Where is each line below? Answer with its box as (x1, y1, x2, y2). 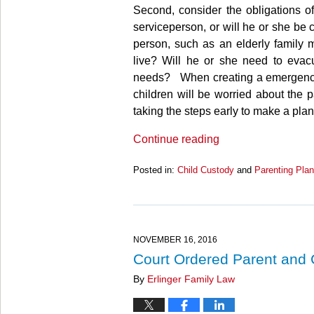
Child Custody (177, 165, 234, 176)
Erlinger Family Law (147, 274, 235, 285)
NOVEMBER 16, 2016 (133, 235, 217, 245)
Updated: (132, 177, 169, 189)
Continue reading (133, 132, 219, 145)
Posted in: (133, 165, 175, 176)
